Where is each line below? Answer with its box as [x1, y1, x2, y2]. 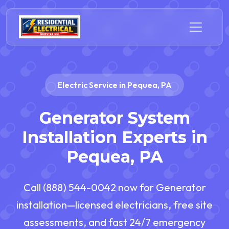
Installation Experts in [21, 127, 208, 148]
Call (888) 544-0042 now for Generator [23, 181, 206, 194]
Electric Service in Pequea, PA [57, 79, 172, 90]
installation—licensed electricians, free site [16, 198, 213, 212]
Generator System [39, 108, 190, 128]
